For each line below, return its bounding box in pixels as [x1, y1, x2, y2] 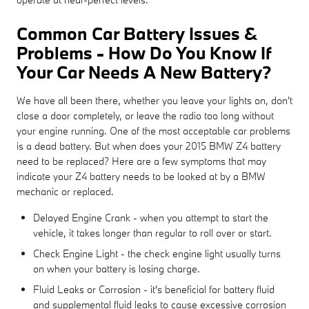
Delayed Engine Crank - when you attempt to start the [33, 210, 268, 224]
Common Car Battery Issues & [17, 21, 258, 45]
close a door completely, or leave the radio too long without [17, 108, 274, 122]
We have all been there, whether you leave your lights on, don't [17, 93, 292, 107]
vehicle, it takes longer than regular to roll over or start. [33, 226, 272, 239]
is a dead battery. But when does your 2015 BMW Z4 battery [17, 139, 281, 152]
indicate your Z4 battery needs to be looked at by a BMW [17, 169, 266, 183]
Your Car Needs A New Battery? [17, 60, 271, 83]
